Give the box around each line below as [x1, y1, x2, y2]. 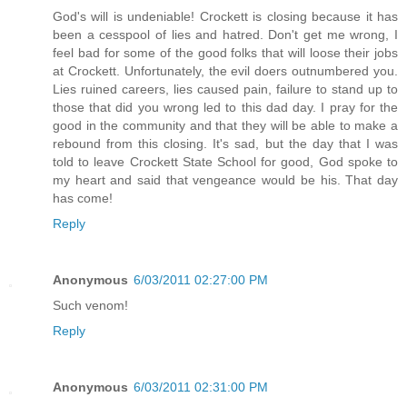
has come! [53, 190, 113, 205]
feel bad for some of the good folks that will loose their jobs [53, 45, 398, 60]
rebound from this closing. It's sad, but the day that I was [53, 135, 398, 151]
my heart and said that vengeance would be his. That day [53, 172, 398, 187]
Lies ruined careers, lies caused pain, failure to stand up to [53, 81, 398, 96]
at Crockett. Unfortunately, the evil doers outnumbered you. [53, 63, 398, 78]
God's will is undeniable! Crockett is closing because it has [53, 8, 398, 24]
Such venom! [53, 297, 128, 313]
